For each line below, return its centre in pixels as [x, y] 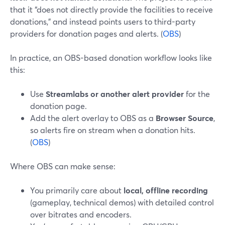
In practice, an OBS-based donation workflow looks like [111, 58]
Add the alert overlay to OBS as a [93, 118]
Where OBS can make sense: [63, 166]
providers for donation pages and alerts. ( [86, 33]
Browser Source [185, 118]
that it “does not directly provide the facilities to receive [111, 9]
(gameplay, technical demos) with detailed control [122, 202]
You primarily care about [77, 190]
